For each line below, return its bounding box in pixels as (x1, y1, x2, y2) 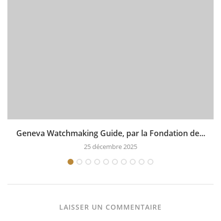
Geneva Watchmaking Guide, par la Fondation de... (16, 127, 205, 139)
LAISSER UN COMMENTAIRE (59, 202, 162, 212)
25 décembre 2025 (84, 142, 137, 151)
